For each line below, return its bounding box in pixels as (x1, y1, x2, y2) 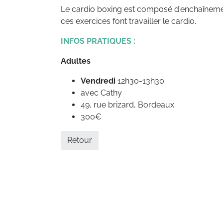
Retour (67, 135, 92, 145)
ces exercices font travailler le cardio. (61, 16, 198, 26)
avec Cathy (81, 88, 122, 98)
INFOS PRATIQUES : (61, 36, 135, 46)
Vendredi (81, 76, 115, 86)
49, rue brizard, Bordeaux (81, 100, 174, 110)
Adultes (61, 56, 91, 66)
